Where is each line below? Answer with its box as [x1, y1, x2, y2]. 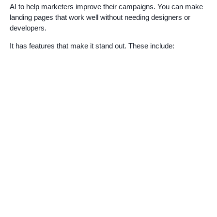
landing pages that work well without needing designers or [10, 13, 190, 21]
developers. [10, 23, 46, 32]
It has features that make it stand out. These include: [10, 41, 174, 50]
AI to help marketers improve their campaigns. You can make [10, 2, 203, 11]
